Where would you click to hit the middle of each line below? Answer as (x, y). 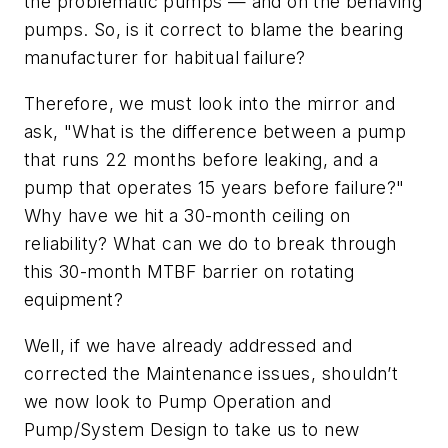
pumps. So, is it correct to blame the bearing (213, 30)
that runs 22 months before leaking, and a (201, 159)
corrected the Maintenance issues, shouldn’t (211, 373)
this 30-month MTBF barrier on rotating (189, 271)
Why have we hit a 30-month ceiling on (187, 215)
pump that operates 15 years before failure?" (217, 187)
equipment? (74, 299)
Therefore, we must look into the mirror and (210, 103)
